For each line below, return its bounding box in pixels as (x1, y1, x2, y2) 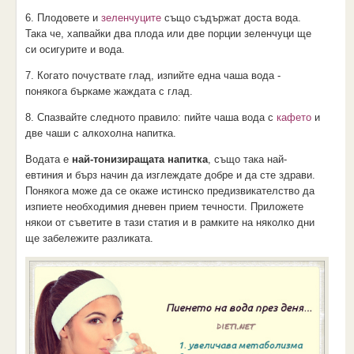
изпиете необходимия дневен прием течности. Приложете (24, 201, 303, 213)
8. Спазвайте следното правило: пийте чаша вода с (24, 111, 277, 124)
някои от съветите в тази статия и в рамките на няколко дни (24, 217, 314, 229)
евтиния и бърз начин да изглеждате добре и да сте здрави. (24, 169, 315, 182)
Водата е (24, 153, 72, 166)
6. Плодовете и (24, 12, 101, 24)
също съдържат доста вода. (160, 12, 301, 24)
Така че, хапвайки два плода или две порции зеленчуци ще (24, 28, 311, 40)
